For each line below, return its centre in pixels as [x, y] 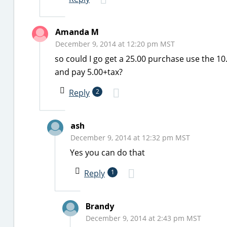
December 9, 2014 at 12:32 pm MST [130, 138]
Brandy [100, 206]
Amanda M [77, 32]
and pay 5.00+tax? [89, 72]
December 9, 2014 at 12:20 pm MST [115, 44]
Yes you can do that [107, 153]
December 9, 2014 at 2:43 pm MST [143, 218]
